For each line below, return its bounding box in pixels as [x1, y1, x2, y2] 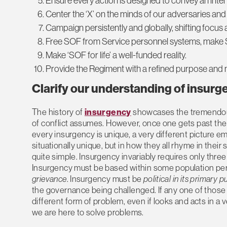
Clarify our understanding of [32, 81, 187, 96]
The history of [32, 106, 85, 117]
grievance [32, 173, 67, 184]
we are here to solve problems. [32, 206, 144, 217]
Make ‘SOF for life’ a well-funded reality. [46, 49, 186, 61]
